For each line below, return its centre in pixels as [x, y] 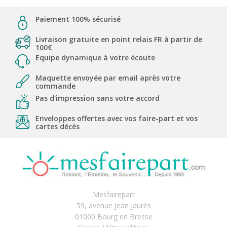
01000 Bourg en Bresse [113, 216]
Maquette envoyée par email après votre [108, 78]
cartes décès [58, 126]
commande [55, 86]
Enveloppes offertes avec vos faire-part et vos [117, 118]
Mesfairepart [113, 194]
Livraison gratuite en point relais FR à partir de [119, 39]
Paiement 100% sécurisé [78, 19]
